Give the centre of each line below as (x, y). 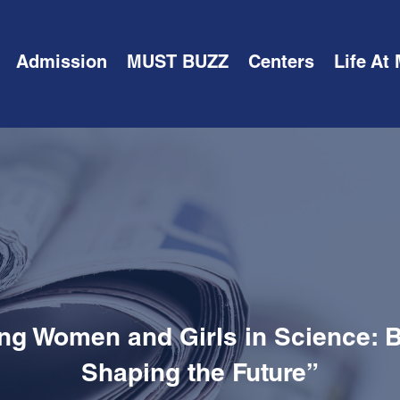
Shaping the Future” (200, 376)
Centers (281, 64)
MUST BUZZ (177, 64)
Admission (61, 64)
